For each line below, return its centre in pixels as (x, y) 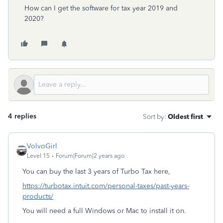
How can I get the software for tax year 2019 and (101, 8)
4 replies (22, 116)
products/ (38, 196)
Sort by (154, 116)
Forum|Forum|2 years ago (90, 156)
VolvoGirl (42, 146)
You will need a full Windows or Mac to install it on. (104, 211)
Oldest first (185, 116)
